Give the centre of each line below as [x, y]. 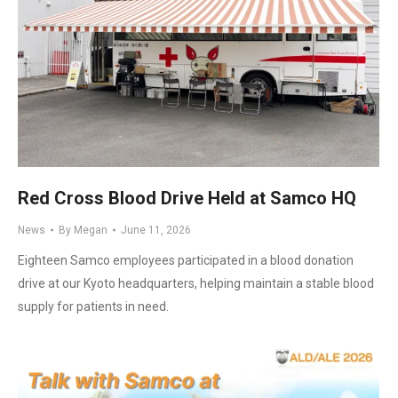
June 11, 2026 [156, 230]
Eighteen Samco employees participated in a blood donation [186, 260]
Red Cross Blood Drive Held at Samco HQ [187, 198]
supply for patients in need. [93, 306]
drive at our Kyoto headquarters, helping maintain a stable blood [196, 283]
